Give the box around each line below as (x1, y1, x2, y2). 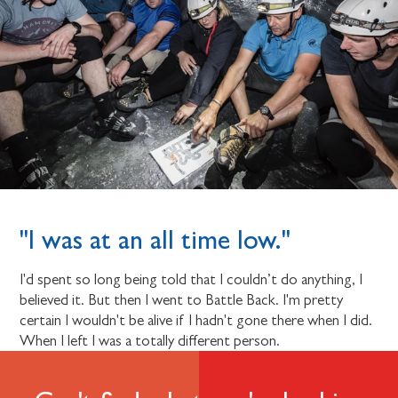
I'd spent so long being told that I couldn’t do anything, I (20, 271, 363, 289)
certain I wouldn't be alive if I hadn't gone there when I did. (20, 312, 373, 330)
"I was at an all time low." (20, 224, 291, 256)
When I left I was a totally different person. (20, 332, 281, 350)
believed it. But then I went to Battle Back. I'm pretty (20, 291, 344, 309)
